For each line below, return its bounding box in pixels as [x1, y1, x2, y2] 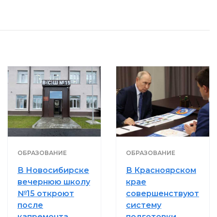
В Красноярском [126, 165, 196, 175]
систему [126, 200, 161, 210]
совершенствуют [126, 188, 199, 198]
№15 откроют [17, 188, 74, 198]
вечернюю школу [17, 177, 90, 186]
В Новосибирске [17, 165, 89, 175]
